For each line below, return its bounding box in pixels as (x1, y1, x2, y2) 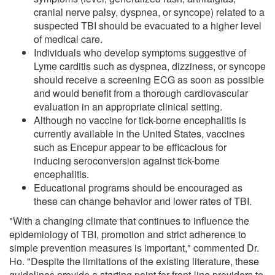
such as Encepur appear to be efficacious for (34, 139, 227, 154)
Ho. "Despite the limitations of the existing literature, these (9, 254, 259, 268)
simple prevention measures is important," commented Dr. (9, 240, 259, 255)
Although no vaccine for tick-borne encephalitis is (34, 112, 246, 127)
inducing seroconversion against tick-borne (34, 153, 220, 168)
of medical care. (34, 31, 103, 46)
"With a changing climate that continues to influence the (9, 213, 249, 228)
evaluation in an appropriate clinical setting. (34, 99, 222, 114)
